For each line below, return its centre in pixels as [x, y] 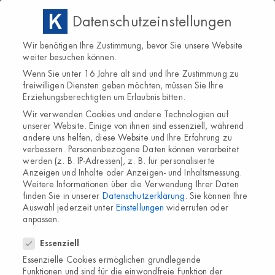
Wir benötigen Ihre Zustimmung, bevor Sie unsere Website [133, 45]
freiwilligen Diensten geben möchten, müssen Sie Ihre [123, 86]
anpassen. [41, 219]
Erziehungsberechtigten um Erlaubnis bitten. [104, 97]
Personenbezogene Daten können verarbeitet [153, 149]
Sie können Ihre [219, 196]
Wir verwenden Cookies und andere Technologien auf [126, 114]
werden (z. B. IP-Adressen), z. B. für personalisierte [119, 161]
